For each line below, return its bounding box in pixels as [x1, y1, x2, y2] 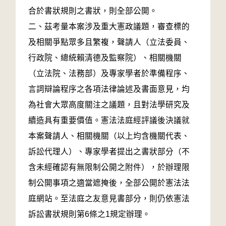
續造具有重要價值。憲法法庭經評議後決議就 [28, 116, 190, 125]
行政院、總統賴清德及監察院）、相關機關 [28, 53, 182, 62]
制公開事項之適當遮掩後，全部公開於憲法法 [28, 179, 190, 187]
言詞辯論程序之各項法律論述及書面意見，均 [28, 85, 190, 93]
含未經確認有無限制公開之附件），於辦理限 [28, 163, 190, 172]
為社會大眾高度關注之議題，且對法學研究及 [28, 100, 190, 109]
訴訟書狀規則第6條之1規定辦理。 [28, 210, 151, 218]
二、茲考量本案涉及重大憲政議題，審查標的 [28, 22, 190, 31]
